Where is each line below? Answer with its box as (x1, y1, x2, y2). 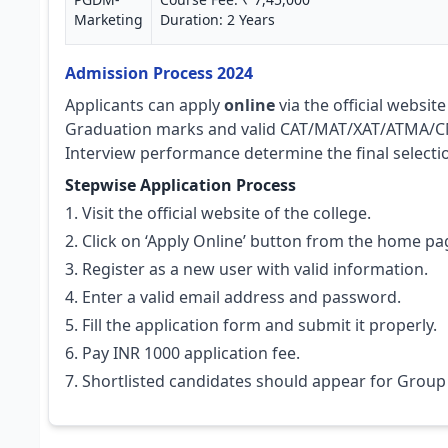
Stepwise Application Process (65, 174, 296, 196)
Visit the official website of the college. (82, 202, 371, 224)
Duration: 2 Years (160, 10, 275, 29)
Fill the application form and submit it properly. (82, 314, 437, 336)
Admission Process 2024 (65, 62, 253, 84)
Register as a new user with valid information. (82, 258, 428, 280)
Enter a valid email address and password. (82, 286, 401, 308)
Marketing (74, 10, 143, 29)
